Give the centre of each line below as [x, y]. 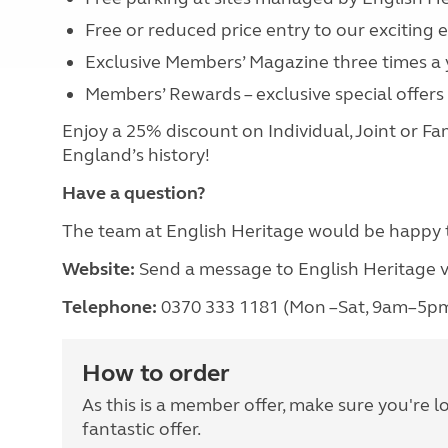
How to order [156, 373]
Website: [100, 269]
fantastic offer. [141, 429]
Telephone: [111, 307]
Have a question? [133, 193]
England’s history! [138, 155]
